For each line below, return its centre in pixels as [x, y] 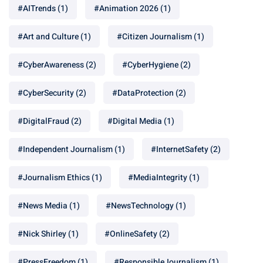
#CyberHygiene [150, 65]
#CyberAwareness [51, 65]
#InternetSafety [180, 150]
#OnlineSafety [131, 234]
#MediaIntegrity [158, 178]
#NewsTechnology [140, 206]
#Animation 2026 [126, 9]
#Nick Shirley [42, 234]
